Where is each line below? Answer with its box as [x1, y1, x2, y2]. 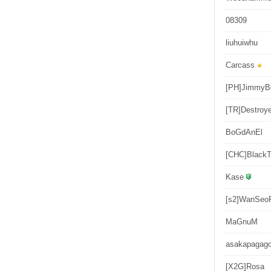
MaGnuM [226, 217, 258, 226]
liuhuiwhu [226, 38, 258, 47]
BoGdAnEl [226, 128, 263, 137]
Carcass [226, 60, 255, 70]
